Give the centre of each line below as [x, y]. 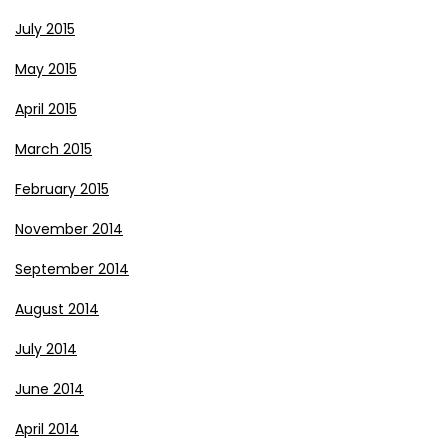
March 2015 [53, 149]
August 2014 [57, 309]
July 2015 [45, 29]
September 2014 [72, 269]
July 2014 [46, 349]
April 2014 [47, 429]
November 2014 [69, 229]
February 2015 [62, 189]
